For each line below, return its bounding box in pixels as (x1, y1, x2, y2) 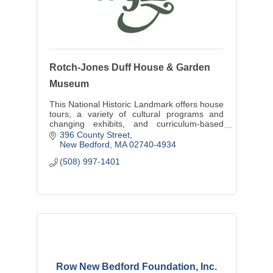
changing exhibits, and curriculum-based (49, 118, 224, 129)
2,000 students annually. (49, 138, 143, 148)
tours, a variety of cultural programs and (49, 108, 224, 119)
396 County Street (60, 130, 130, 140)
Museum (49, 78, 89, 89)
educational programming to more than (49, 128, 224, 138)
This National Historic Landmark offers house (49, 99, 224, 109)
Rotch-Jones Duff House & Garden (49, 62, 210, 73)
